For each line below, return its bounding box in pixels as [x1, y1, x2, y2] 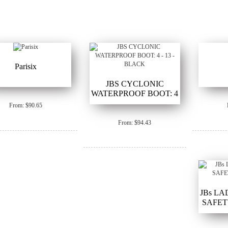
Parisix [15, 62, 37, 71]
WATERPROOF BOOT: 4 [91, 89, 179, 98]
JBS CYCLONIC [105, 79, 164, 88]
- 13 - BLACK [110, 98, 159, 107]
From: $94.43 [118, 119, 152, 126]
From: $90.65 [9, 102, 43, 109]
